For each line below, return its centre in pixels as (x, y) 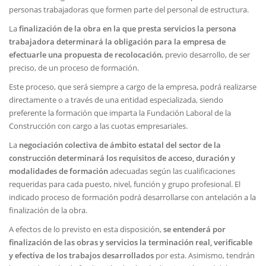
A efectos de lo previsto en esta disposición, (86, 229)
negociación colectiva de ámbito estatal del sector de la (120, 145)
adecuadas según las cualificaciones (172, 171)
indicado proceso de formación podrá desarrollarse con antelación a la (132, 197)
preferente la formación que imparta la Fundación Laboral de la (120, 113)
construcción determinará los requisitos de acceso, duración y (122, 158)
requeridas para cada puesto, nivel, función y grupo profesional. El (125, 184)
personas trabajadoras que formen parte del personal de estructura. (129, 9)
